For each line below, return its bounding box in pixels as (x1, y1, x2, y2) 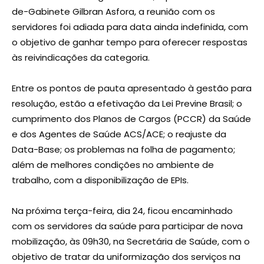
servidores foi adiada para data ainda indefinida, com (12, 21, 248, 34)
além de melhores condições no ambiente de (12, 159, 214, 171)
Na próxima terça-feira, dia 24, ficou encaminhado (12, 204, 233, 217)
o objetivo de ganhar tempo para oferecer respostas (12, 36, 247, 49)
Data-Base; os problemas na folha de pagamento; (12, 143, 235, 156)
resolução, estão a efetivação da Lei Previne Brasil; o (12, 97, 242, 110)
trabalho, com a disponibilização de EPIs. (12, 174, 189, 187)
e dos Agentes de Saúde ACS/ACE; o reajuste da (12, 128, 226, 141)
